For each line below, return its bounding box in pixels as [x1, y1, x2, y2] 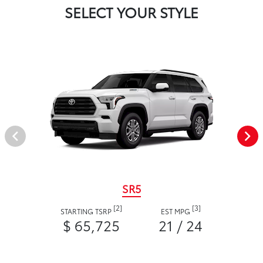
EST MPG [160, 206, 192, 217]
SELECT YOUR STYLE [65, 2, 198, 22]
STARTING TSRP [60, 206, 113, 217]
